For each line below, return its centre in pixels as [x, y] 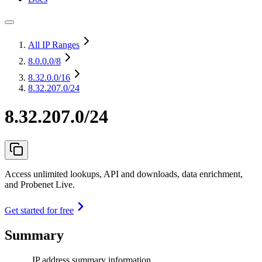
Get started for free [39, 210]
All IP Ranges [54, 45]
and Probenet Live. [40, 184]
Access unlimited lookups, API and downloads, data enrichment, [124, 174]
